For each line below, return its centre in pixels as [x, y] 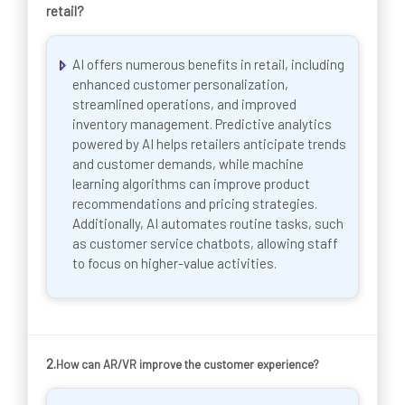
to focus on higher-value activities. [174, 263]
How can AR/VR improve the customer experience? [188, 365]
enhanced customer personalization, [180, 84]
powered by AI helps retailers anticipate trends [209, 143]
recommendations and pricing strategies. [195, 203]
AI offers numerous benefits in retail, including [208, 64]
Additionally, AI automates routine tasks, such [208, 223]
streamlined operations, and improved [184, 104]
